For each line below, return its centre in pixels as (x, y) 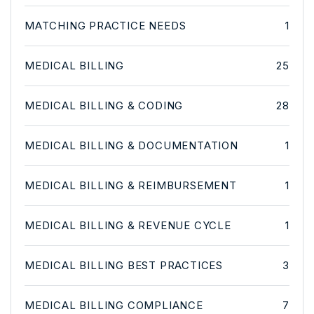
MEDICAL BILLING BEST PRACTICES (124, 265)
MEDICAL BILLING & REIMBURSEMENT (131, 185)
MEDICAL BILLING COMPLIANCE (114, 305)
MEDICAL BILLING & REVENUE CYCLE (128, 225)
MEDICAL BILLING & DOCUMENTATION (131, 145)
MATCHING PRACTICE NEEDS (105, 25)
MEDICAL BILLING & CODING (104, 105)
